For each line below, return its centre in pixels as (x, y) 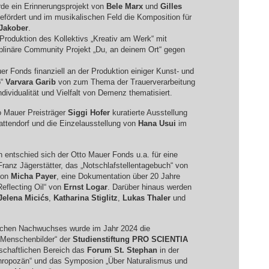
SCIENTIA (169, 240)
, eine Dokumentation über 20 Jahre (118, 176)
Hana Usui (157, 124)
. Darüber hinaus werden (149, 187)
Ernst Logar (85, 187)
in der (168, 250)
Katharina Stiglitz (85, 198)
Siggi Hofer (89, 113)
